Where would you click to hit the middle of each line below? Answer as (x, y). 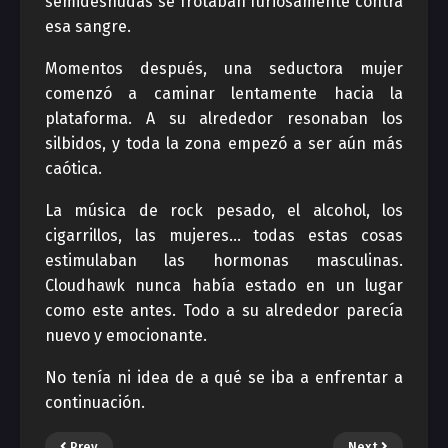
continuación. (95, 402)
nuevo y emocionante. (126, 335)
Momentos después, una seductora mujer (224, 68)
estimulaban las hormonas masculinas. (224, 260)
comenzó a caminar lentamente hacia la (224, 93)
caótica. (73, 168)
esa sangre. (88, 26)
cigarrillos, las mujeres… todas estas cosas (224, 235)
